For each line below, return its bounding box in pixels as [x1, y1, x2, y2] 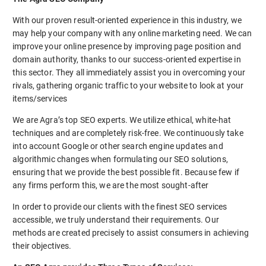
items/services [12, 94, 68, 104]
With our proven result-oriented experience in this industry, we [12, 15, 242, 26]
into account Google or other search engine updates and [12, 141, 223, 151]
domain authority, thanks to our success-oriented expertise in [12, 55, 241, 65]
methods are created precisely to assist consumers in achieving [12, 228, 249, 238]
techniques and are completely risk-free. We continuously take [12, 128, 243, 138]
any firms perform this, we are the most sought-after [12, 180, 209, 191]
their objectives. [12, 241, 72, 251]
